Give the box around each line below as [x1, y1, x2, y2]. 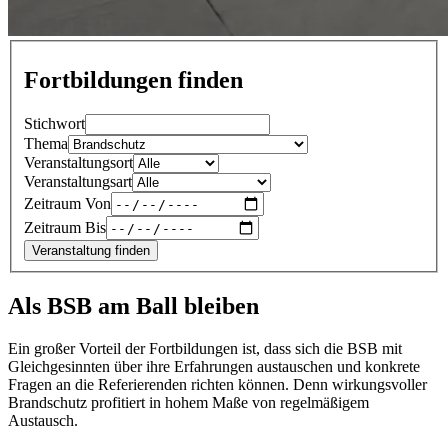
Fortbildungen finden [24, 67, 243, 94]
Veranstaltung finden [32, 243, 150, 259]
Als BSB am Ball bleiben [8, 293, 259, 320]
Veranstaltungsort [24, 154, 133, 172]
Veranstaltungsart [24, 173, 132, 191]
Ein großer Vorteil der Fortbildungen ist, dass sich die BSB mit [8, 340, 402, 358]
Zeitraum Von [24, 194, 111, 212]
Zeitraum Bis [24, 218, 106, 236]
